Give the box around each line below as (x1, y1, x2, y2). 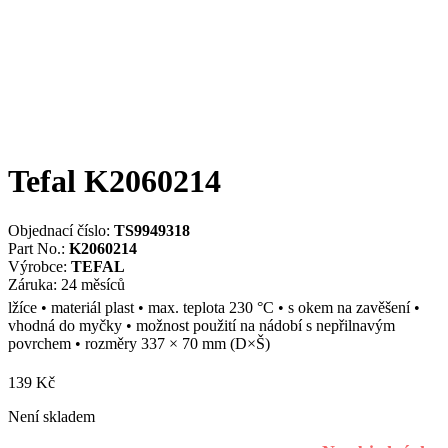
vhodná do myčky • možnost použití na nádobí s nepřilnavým (8, 316, 395, 334)
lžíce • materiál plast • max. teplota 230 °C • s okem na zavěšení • (8, 298, 420, 316)
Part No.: (8, 239, 69, 257)
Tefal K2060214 (8, 163, 221, 200)
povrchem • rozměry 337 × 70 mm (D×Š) (8, 334, 270, 352)
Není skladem (8, 407, 95, 425)
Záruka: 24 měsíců (8, 275, 125, 293)
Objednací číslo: (8, 221, 114, 239)
